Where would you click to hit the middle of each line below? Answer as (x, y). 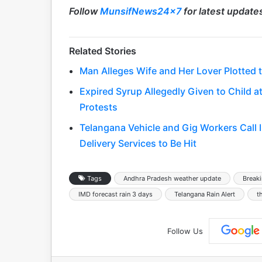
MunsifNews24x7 (142, 11)
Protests (99, 107)
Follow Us (185, 231)
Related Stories (103, 51)
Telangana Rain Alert (205, 194)
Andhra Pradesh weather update (172, 178)
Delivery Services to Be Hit (138, 143)
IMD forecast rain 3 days (116, 194)
